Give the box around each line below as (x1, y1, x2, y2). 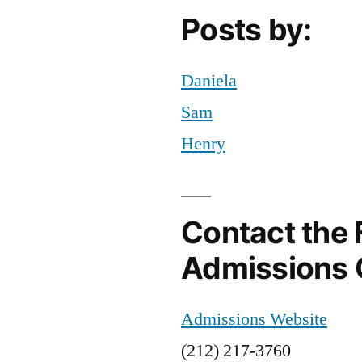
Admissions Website (181, 307, 327, 330)
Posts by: (181, 11, 312, 48)
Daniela (181, 69, 237, 92)
